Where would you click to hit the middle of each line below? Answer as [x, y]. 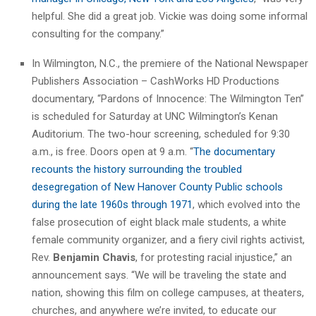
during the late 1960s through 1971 [112, 204]
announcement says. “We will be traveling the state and [159, 275]
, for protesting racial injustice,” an [214, 257]
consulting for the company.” [98, 34]
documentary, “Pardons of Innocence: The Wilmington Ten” [168, 98]
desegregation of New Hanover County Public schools [157, 187]
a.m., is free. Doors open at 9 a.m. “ [113, 151]
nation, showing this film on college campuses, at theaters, [168, 292]
